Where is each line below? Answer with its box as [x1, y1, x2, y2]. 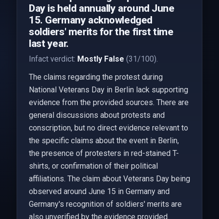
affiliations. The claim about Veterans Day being [28, 174, 190, 183]
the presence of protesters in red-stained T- [28, 149, 179, 158]
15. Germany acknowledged [28, 14, 153, 26]
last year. [28, 38, 69, 49]
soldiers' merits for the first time [28, 26, 174, 38]
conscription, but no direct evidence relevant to [28, 123, 188, 132]
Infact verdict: [28, 54, 77, 64]
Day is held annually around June [28, 2, 175, 14]
